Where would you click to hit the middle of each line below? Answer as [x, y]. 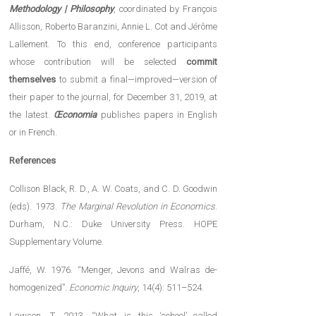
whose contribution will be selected [98, 62]
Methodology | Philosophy [61, 9]
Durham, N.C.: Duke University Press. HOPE [114, 224]
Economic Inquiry [104, 288]
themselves [33, 80]
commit [202, 62]
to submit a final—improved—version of [137, 80]
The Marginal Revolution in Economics [138, 207]
